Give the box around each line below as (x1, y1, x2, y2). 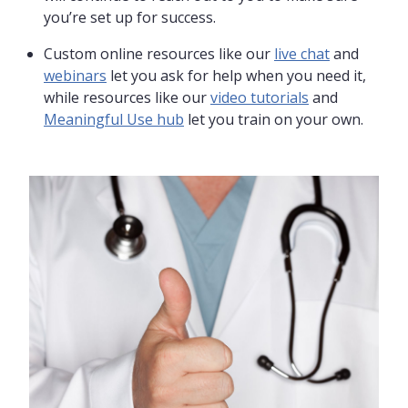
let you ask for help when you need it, (107, 66, 366, 87)
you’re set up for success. (44, 7, 216, 28)
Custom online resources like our (44, 44, 274, 65)
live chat (274, 44, 330, 65)
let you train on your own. (184, 109, 363, 130)
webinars (44, 66, 107, 87)
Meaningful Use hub (44, 109, 184, 130)
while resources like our (44, 87, 210, 108)
